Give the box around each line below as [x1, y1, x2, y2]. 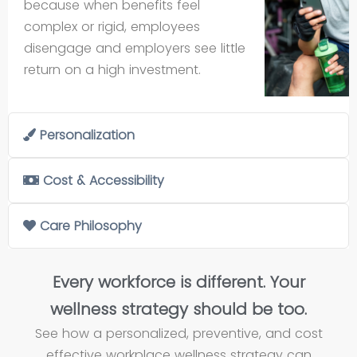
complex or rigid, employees [24, 17, 200, 36]
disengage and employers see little [24, 38, 245, 57]
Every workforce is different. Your [52, 270, 305, 293]
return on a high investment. [24, 60, 201, 79]
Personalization [40, 125, 135, 144]
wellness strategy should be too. [50, 297, 307, 320]
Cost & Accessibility [43, 171, 164, 190]
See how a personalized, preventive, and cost [34, 324, 323, 343]
